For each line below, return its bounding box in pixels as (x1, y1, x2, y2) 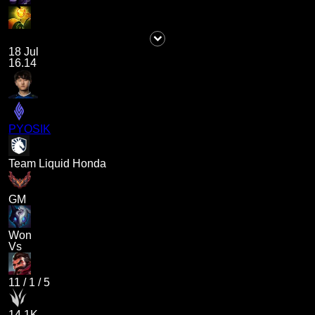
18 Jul (8, 46, 39, 58)
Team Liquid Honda (8, 157, 107, 170)
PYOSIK (8, 123, 51, 136)
